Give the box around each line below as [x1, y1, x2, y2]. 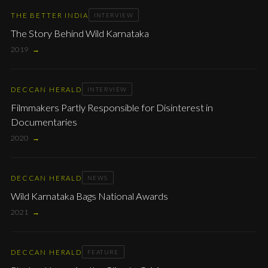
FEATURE [87, 248, 119, 255]
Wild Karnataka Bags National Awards [11, 190, 168, 202]
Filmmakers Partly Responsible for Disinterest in [11, 102, 213, 113]
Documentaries [11, 116, 77, 127]
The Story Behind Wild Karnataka [11, 28, 149, 39]
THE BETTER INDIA [11, 11, 89, 19]
